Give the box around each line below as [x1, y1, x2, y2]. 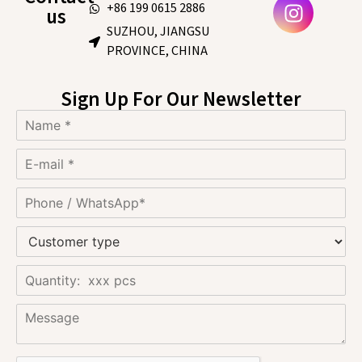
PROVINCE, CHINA [107, 43, 208, 61]
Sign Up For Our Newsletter [61, 86, 301, 114]
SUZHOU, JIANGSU [107, 23, 210, 41]
